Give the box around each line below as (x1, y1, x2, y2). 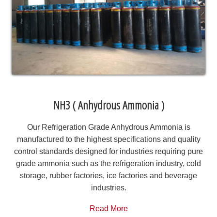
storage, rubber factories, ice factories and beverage (20, 171, 197, 180)
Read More (89, 204, 128, 213)
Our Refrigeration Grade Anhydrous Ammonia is (27, 123, 190, 132)
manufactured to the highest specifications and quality (16, 135, 201, 144)
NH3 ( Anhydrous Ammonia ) (53, 97, 164, 113)
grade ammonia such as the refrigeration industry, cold (16, 159, 201, 168)
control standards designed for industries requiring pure (14, 147, 203, 156)
